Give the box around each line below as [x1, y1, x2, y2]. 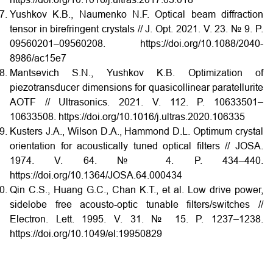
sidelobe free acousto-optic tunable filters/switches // [10, 199, 263, 210]
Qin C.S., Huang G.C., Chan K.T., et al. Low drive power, [10, 184, 263, 195]
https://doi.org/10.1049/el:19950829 [10, 228, 162, 239]
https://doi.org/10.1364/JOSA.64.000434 [10, 169, 182, 180]
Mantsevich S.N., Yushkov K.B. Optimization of [10, 67, 263, 78]
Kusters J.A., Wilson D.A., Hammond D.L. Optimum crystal [10, 126, 263, 136]
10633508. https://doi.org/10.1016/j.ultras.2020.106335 [10, 111, 245, 122]
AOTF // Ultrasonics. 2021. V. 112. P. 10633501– [10, 96, 263, 107]
